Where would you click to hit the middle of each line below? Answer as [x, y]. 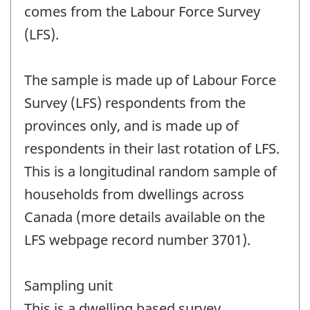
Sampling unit [69, 285]
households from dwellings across [134, 194]
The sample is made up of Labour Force [150, 80]
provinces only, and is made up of [131, 125]
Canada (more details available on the [145, 217]
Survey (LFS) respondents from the [135, 102]
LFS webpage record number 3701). [137, 239]
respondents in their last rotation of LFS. [152, 148]
